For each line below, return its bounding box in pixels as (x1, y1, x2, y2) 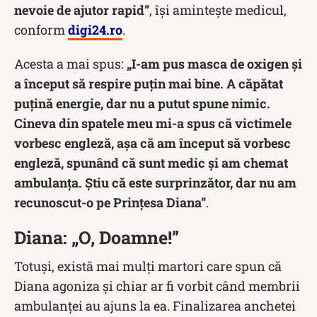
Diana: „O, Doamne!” (14, 225, 179, 249)
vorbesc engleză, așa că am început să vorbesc (14, 134, 291, 151)
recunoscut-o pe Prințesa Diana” (14, 193, 206, 211)
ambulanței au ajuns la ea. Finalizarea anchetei (14, 296, 296, 314)
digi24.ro (68, 21, 122, 38)
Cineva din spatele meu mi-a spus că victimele (14, 114, 292, 132)
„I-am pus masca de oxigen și (127, 54, 302, 72)
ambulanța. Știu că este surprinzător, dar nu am (14, 173, 296, 191)
